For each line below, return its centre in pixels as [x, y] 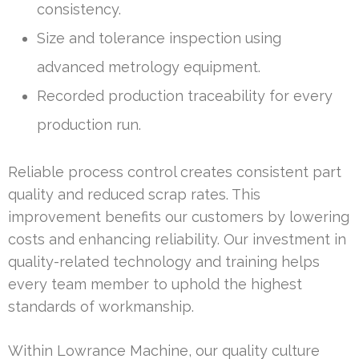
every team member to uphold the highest [155, 284]
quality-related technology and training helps [164, 261]
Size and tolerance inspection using [159, 38]
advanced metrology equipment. [149, 67]
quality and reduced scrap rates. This [134, 194]
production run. [89, 124]
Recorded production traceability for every [185, 95]
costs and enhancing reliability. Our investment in [177, 239]
